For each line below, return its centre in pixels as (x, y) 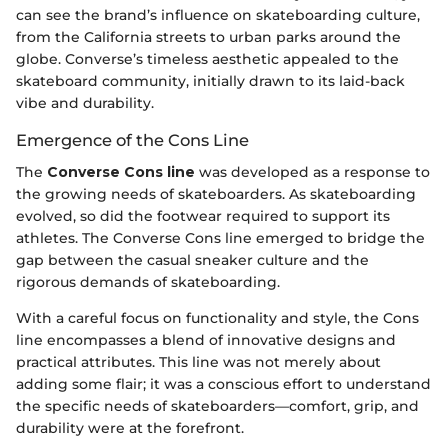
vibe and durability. (85, 102)
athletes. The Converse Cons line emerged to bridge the (220, 237)
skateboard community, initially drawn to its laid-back (210, 80)
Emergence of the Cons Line (132, 139)
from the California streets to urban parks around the (208, 36)
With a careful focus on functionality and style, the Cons (217, 317)
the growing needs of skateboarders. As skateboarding (216, 193)
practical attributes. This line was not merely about (198, 361)
